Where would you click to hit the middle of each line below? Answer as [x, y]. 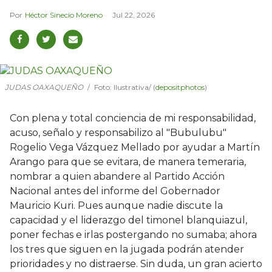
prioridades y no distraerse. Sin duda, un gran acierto [136, 263]
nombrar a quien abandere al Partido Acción [117, 176]
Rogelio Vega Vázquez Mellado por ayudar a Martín [135, 147]
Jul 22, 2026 [134, 15]
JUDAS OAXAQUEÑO [45, 87]
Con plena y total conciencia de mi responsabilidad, [133, 118]
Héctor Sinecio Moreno [64, 15]
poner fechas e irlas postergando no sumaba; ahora [133, 234]
